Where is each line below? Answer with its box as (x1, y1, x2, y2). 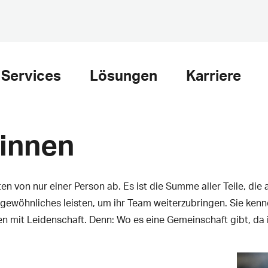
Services (1, 66, 61, 84)
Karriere (186, 66, 241, 84)
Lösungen (90, 66, 157, 84)
